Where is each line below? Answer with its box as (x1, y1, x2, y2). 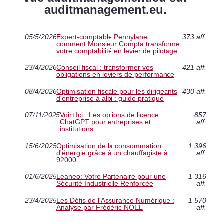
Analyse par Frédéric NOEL (56, 203, 143, 211)
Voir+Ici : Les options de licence (60, 111, 159, 119)
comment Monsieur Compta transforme (56, 39, 180, 48)
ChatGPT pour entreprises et (60, 117, 151, 126)
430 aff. (182, 87, 206, 95)
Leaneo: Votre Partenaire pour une (56, 172, 166, 180)
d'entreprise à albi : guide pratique (56, 94, 164, 102)
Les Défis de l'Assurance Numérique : (56, 196, 174, 204)
